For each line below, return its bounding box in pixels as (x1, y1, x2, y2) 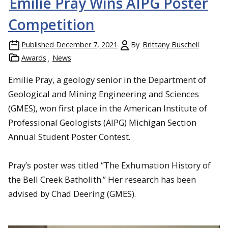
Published (21, 39, 54, 49)
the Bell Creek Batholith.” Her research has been (8, 173, 196, 185)
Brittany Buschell (142, 39, 199, 49)
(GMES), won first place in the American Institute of (8, 102, 207, 114)
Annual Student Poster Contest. (8, 130, 130, 142)
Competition (8, 14, 95, 34)
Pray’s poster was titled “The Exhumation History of (8, 159, 211, 171)
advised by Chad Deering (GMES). (8, 187, 136, 199)
